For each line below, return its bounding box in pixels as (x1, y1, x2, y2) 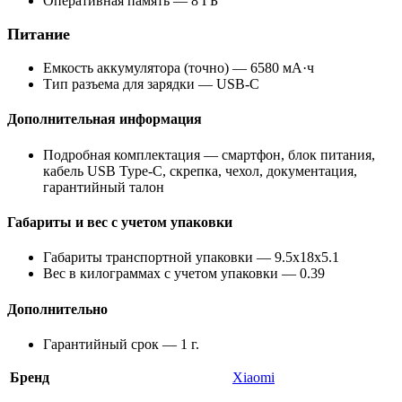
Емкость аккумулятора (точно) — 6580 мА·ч (43, 60, 314, 76)
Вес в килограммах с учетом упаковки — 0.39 (43, 266, 325, 282)
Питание (7, 25, 70, 44)
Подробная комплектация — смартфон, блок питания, (43, 146, 375, 162)
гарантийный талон (43, 179, 164, 195)
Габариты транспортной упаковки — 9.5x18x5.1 (43, 249, 339, 266)
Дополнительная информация (7, 111, 202, 127)
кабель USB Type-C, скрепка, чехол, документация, (43, 162, 357, 179)
